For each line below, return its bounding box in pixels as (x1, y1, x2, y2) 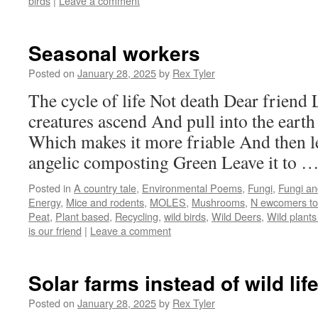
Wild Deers (212, 209, 261, 224)
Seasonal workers (28, 38, 200, 67)
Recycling (115, 209, 158, 224)
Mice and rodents (66, 194, 144, 209)
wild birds (164, 209, 206, 224)
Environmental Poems (142, 180, 242, 195)
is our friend (28, 223, 82, 238)
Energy (28, 194, 60, 209)
